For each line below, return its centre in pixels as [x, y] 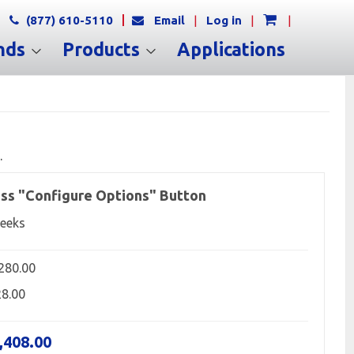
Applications [231, 49]
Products [104, 49]
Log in [224, 20]
